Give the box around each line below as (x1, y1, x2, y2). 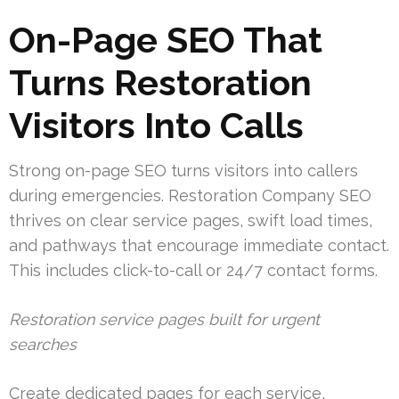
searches (9, 334, 77, 354)
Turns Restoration (9, 61, 312, 103)
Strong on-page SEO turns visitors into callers (9, 160, 358, 180)
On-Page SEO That (9, 18, 322, 61)
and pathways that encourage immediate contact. (9, 235, 389, 255)
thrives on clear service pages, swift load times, (9, 210, 372, 230)
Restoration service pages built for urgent (9, 309, 320, 329)
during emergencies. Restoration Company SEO (9, 185, 371, 205)
